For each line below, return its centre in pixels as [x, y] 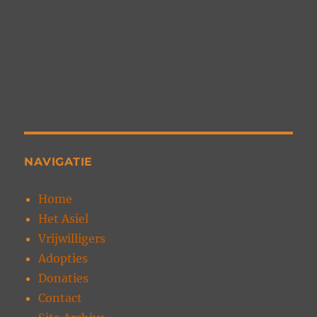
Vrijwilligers [72, 239]
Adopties [63, 259]
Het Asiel [64, 219]
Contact [60, 298]
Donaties [64, 278]
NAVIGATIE [59, 162]
